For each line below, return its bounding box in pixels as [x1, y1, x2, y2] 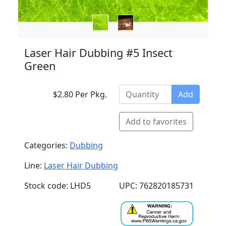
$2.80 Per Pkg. [53, 89, 107, 100]
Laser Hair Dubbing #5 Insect [24, 45, 173, 60]
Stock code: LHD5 [24, 180, 91, 191]
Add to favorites [126, 116, 187, 127]
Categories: [24, 140, 70, 151]
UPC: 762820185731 [119, 180, 194, 191]
